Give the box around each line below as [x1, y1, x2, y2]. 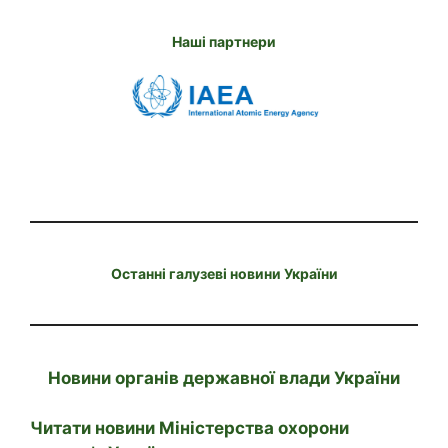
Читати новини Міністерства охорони [30, 418, 349, 439]
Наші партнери [172, 32, 276, 50]
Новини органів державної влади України [48, 367, 400, 388]
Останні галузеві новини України [110, 264, 338, 282]
